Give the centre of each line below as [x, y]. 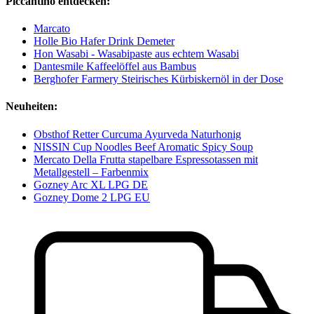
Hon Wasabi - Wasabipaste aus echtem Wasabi [136, 54]
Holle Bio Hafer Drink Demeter [104, 41]
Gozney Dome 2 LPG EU [92, 197]
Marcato [52, 29]
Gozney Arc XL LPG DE [91, 184]
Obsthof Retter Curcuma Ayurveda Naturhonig [137, 134]
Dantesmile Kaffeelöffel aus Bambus [115, 67]
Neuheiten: [32, 107]
